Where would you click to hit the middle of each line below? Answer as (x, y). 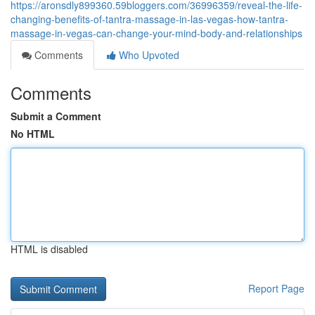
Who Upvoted (148, 55)
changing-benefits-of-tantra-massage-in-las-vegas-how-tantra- (149, 19)
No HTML (33, 134)
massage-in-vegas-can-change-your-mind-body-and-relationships (156, 33)
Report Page (276, 288)
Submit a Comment (56, 116)
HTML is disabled (49, 249)
